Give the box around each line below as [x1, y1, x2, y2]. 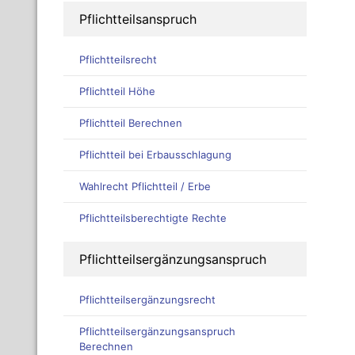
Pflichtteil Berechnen [79, 116, 182, 130]
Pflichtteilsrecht [79, 53, 157, 67]
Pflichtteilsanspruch [79, 11, 197, 28]
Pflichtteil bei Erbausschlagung [79, 148, 231, 162]
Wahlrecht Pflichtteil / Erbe [79, 180, 211, 193]
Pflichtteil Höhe [79, 85, 155, 98]
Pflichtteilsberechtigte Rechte [79, 212, 227, 225]
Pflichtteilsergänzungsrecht [79, 293, 216, 307]
